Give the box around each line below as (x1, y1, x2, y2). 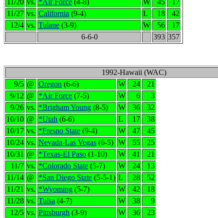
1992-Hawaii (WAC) (101, 68, 166, 76)
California (38, 9, 69, 18)
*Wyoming (38, 185, 73, 193)
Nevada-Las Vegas (38, 138, 96, 146)
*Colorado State (38, 162, 88, 170)
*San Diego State (38, 173, 92, 182)
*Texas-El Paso (38, 150, 86, 158)
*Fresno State (38, 127, 80, 135)
